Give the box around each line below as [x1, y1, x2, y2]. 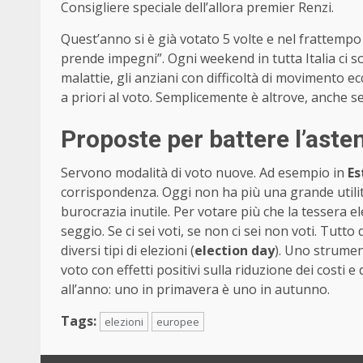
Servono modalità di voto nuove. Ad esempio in [61, 164, 344, 182]
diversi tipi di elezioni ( [61, 241, 194, 260]
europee [156, 314, 199, 330]
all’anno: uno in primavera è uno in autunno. [61, 280, 330, 299]
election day [194, 241, 275, 260]
